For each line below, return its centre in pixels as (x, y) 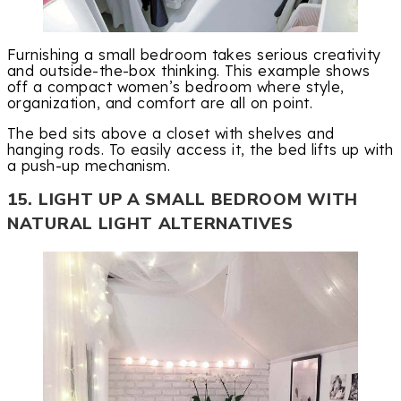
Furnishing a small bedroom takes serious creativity (194, 55)
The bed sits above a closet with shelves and (171, 134)
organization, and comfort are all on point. (160, 103)
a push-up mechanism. (89, 166)
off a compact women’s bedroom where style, (176, 87)
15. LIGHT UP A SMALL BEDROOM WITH (183, 200)
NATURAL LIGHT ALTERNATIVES (150, 224)
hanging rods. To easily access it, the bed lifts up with (200, 150)
